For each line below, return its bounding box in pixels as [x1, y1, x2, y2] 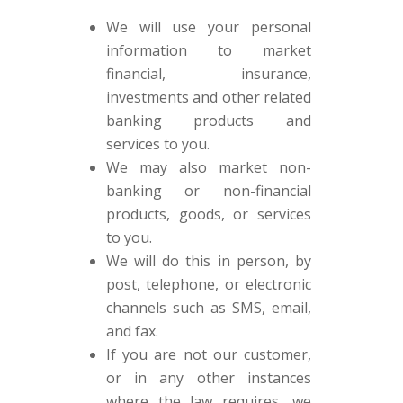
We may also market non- [105, 157, 312, 177]
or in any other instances [105, 368, 312, 388]
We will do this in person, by [105, 251, 312, 271]
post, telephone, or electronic [105, 274, 312, 294]
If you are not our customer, [105, 345, 312, 364]
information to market [105, 40, 312, 60]
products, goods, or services [105, 204, 312, 224]
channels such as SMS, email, [105, 298, 312, 318]
